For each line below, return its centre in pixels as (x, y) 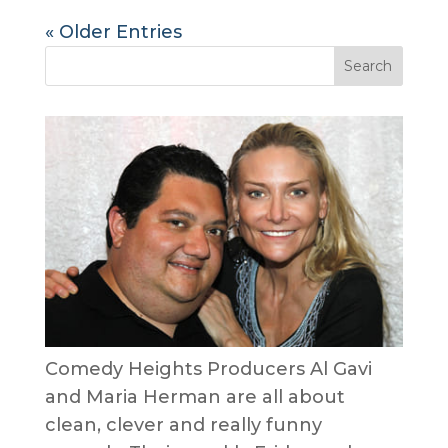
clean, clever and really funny (183, 424)
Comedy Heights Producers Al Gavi (208, 368)
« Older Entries (113, 31)
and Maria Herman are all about (194, 396)
